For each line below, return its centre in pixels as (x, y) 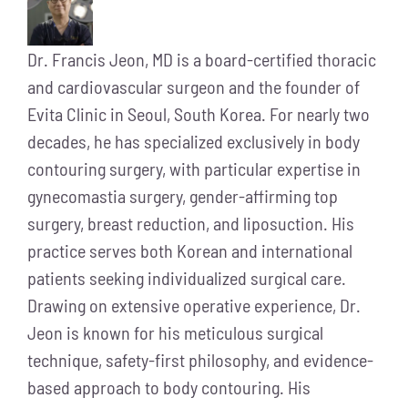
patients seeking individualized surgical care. (187, 278)
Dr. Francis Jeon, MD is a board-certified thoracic (202, 60)
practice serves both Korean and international (190, 251)
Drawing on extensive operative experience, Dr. (194, 306)
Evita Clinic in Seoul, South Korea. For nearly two (199, 114)
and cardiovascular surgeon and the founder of (194, 87)
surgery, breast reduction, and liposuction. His (191, 224)
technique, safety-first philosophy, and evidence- (200, 360)
